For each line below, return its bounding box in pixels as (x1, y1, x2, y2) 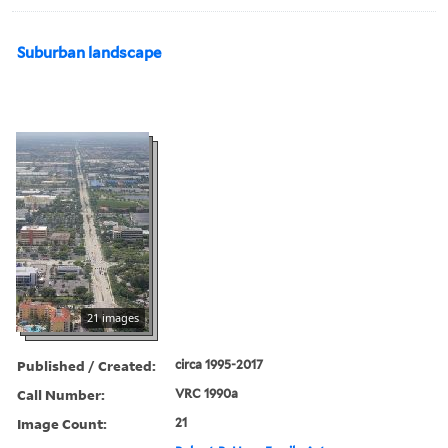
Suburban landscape (17, 43, 161, 62)
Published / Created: (17, 355, 156, 375)
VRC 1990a (175, 385, 239, 401)
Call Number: (17, 384, 105, 404)
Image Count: (17, 413, 107, 433)
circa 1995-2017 (175, 356, 264, 372)
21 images (87, 309, 139, 325)
